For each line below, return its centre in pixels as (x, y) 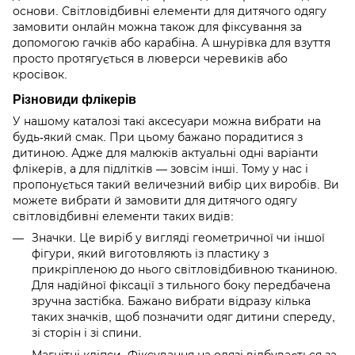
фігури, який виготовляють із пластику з (150, 254)
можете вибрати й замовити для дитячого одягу (155, 201)
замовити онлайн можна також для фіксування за (157, 27)
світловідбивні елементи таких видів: (123, 217)
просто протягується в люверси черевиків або (150, 59)
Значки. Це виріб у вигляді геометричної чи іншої (178, 238)
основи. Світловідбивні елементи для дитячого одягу (170, 11)
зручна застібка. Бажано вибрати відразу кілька (171, 302)
